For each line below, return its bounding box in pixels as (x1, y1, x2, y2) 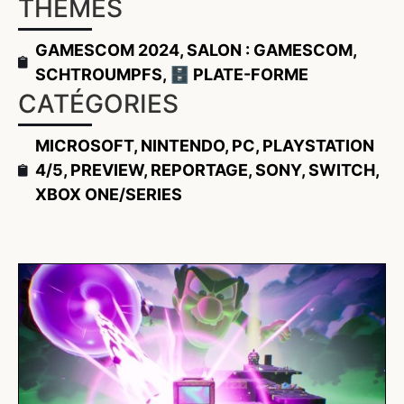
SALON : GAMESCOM (187, 41, 353, 60)
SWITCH (308, 161, 375, 180)
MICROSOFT (35, 136, 133, 156)
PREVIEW (70, 161, 143, 180)
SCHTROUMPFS (35, 65, 162, 85)
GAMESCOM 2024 (35, 41, 179, 60)
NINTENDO (141, 136, 225, 156)
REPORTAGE (151, 161, 248, 180)
